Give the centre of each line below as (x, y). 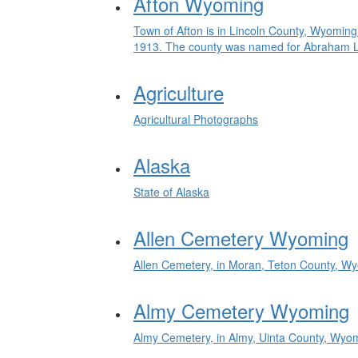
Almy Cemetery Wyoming (241, 310)
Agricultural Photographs (196, 119)
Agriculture (179, 92)
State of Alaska (171, 192)
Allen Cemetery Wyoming (241, 238)
